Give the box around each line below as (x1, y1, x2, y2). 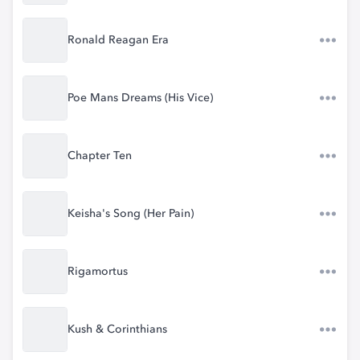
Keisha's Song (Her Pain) (67, 208, 194, 219)
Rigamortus (67, 266, 128, 277)
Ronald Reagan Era (67, 35, 169, 46)
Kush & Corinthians (67, 324, 167, 335)
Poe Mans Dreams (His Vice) (67, 92, 213, 104)
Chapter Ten (67, 150, 132, 162)
